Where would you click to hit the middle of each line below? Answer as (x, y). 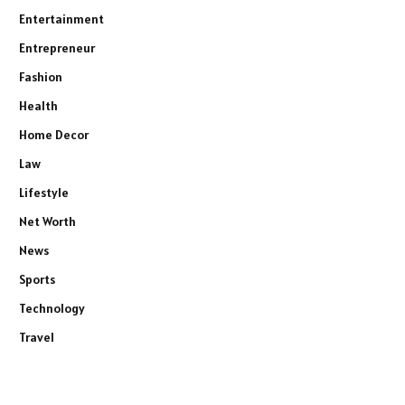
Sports (37, 280)
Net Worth (47, 222)
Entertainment (61, 19)
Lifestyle (44, 193)
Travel (37, 338)
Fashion (41, 77)
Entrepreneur (57, 48)
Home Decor (54, 135)
